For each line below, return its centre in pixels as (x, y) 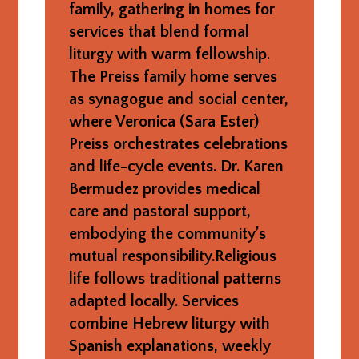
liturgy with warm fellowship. (169, 54)
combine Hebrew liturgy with (169, 323)
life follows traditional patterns (175, 278)
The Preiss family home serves (173, 77)
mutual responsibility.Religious (172, 256)
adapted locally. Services (153, 301)
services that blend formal (159, 32)
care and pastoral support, (159, 211)
